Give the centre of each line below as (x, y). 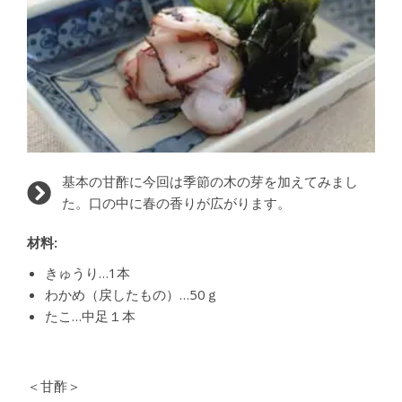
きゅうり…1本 (87, 273)
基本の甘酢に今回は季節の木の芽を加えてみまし (210, 181)
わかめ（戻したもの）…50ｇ (132, 294)
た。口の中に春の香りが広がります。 (176, 203)
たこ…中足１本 (90, 316)
